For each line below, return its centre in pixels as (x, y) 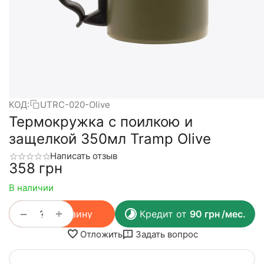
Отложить (101, 234)
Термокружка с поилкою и (101, 122)
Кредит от (164, 214)
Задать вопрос (166, 234)
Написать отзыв (84, 156)
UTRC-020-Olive (75, 104)
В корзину (69, 214)
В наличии (31, 188)
